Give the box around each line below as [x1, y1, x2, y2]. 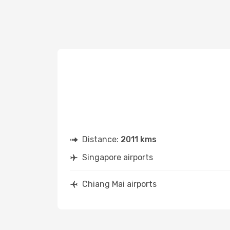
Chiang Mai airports [82, 179, 157, 189]
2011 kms [121, 135, 157, 144]
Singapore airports [82, 152, 153, 162]
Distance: [82, 135, 121, 144]
